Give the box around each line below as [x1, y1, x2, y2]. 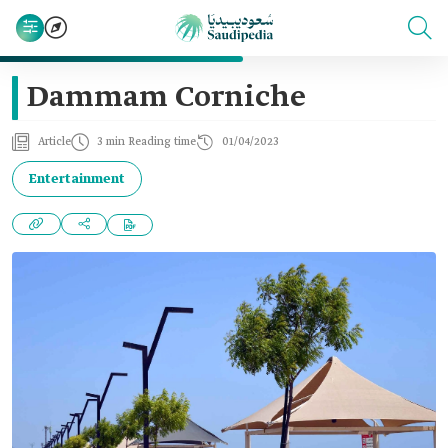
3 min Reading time [97, 135, 196, 149]
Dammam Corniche [27, 79, 306, 117]
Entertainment [29, 170, 125, 188]
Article [38, 135, 71, 149]
